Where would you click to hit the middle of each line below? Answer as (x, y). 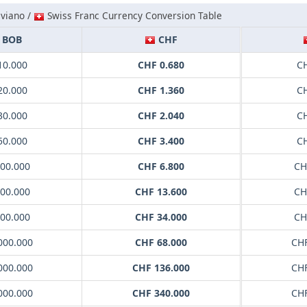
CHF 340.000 (161, 293)
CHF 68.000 (161, 243)
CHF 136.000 (161, 268)
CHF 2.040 (161, 116)
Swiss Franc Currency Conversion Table (133, 16)
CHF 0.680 (161, 65)
